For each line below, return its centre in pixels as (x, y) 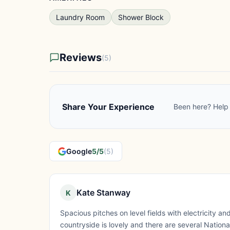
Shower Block (141, 17)
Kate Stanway (103, 193)
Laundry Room (80, 17)
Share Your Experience (108, 107)
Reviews (81, 57)
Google (79, 151)
